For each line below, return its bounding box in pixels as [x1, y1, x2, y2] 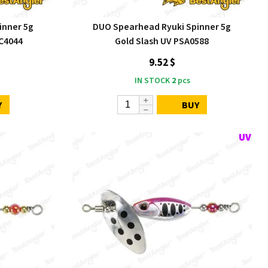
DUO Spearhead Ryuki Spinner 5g [93, 20, 232, 33]
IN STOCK [134, 75, 170, 87]
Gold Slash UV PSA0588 [115, 35, 209, 48]
